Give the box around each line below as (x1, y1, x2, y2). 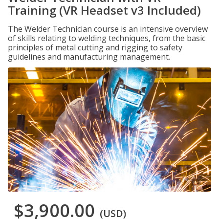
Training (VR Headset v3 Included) (8, 2, 201, 18)
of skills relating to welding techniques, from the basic (8, 33, 205, 44)
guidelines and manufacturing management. (8, 51, 170, 62)
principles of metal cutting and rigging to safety (8, 42, 182, 53)
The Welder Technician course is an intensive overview (8, 23, 208, 34)
